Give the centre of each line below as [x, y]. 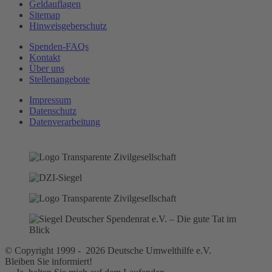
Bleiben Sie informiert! [49, 262]
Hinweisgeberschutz [68, 26]
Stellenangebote [59, 80]
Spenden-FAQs [59, 47]
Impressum [50, 100]
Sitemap [45, 15]
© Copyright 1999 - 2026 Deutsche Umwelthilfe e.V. [108, 251]
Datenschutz [53, 111]
